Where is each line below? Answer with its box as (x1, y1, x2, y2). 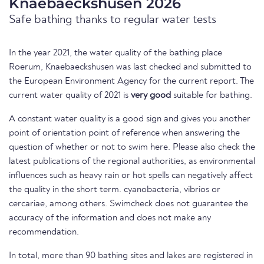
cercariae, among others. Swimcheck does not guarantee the (9, 199, 248, 209)
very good (131, 91, 171, 101)
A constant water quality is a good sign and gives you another (9, 114, 250, 124)
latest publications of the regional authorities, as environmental (9, 157, 255, 167)
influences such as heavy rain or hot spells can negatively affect (9, 171, 253, 181)
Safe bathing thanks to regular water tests (9, 14, 216, 27)
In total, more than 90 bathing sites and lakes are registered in (9, 251, 253, 261)
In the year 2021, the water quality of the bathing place (9, 48, 222, 58)
